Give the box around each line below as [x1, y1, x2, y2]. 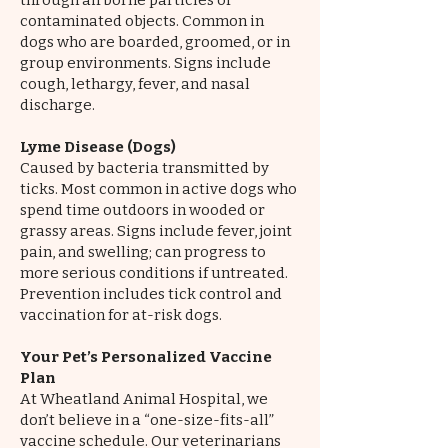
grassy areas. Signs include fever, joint [20, 222, 292, 240]
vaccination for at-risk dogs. [20, 306, 222, 324]
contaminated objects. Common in [20, 12, 264, 30]
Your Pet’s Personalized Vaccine [20, 348, 272, 366]
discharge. [20, 96, 95, 114]
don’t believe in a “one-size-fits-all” [20, 411, 274, 429]
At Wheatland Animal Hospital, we [20, 390, 268, 408]
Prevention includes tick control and [20, 285, 282, 303]
